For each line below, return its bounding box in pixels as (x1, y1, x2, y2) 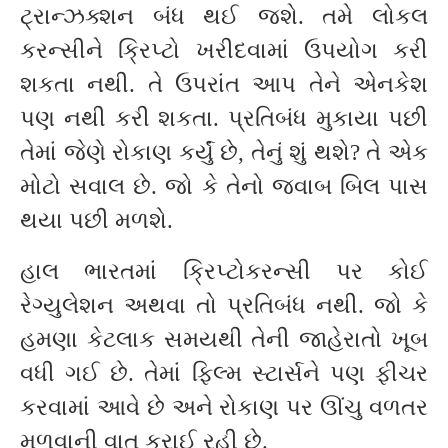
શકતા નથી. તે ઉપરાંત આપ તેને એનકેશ (20, 72, 428, 98)
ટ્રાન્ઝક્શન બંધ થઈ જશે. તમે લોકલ (20, 4, 428, 30)
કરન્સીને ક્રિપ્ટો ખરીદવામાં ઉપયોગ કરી (20, 38, 428, 64)
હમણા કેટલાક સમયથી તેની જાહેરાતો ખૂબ (20, 327, 428, 353)
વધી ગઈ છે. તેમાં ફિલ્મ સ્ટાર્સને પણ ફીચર (20, 361, 428, 387)
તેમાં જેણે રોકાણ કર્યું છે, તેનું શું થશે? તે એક (20, 140, 428, 166)
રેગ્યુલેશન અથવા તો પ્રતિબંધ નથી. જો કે (20, 293, 428, 319)
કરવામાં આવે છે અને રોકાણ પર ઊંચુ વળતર (20, 395, 428, 421)
